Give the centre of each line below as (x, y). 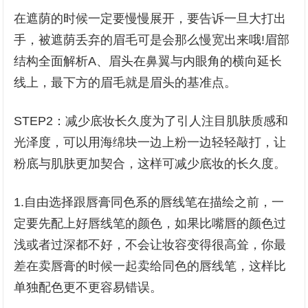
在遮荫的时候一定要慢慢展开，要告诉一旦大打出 (150, 19)
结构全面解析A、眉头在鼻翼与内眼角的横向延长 (148, 61)
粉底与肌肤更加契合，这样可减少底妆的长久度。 (150, 164)
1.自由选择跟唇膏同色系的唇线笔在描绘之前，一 (149, 202)
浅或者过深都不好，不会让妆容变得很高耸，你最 (150, 245)
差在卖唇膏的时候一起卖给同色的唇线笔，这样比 (150, 266)
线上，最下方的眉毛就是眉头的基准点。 (125, 82)
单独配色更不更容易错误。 (88, 287)
